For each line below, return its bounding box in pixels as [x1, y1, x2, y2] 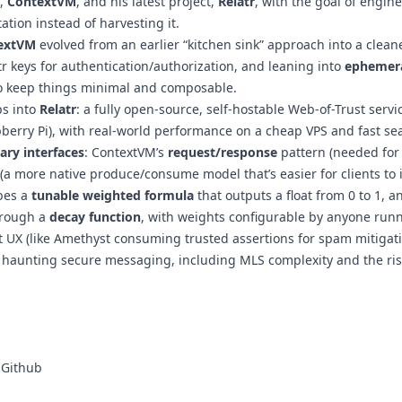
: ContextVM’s [84, 144, 168, 161]
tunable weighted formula [31, 187, 194, 204]
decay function [49, 208, 141, 225]
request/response [168, 144, 277, 161]
